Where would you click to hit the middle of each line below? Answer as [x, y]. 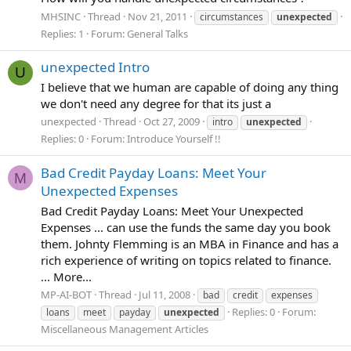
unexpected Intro [95, 67]
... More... [66, 276]
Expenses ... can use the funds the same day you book [186, 227]
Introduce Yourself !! [174, 139]
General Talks [157, 33]
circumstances [232, 16]
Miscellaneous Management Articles [125, 329]
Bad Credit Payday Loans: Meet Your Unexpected [172, 210]
